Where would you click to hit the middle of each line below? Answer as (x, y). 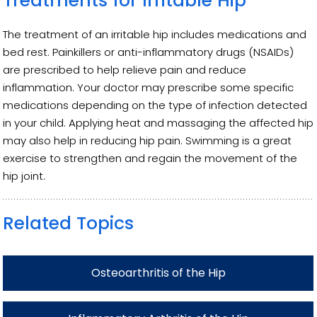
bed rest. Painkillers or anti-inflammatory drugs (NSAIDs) (149, 52)
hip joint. (24, 175)
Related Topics (69, 223)
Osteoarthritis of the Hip (158, 272)
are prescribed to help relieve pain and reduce (125, 69)
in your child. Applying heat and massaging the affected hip (158, 122)
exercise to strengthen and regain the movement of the (150, 158)
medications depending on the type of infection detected (155, 105)
